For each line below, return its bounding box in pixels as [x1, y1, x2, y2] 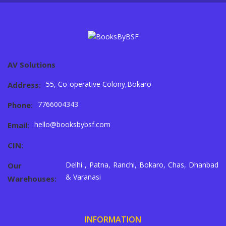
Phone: [8, 100, 33, 110]
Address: [8, 80, 41, 90]
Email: [8, 120, 29, 131]
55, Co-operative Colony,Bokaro [46, 79, 151, 89]
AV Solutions [8, 60, 55, 70]
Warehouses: [8, 174, 56, 184]
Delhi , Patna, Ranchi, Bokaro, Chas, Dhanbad [66, 160, 218, 170]
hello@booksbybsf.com [34, 120, 110, 130]
